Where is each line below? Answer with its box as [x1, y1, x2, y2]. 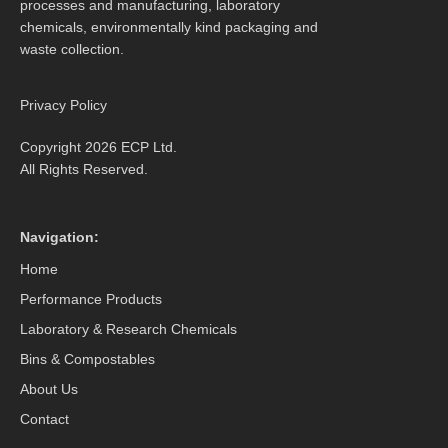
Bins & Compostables [20, 351, 155, 368]
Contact [20, 411, 69, 428]
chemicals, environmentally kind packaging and [20, 18, 318, 35]
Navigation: [20, 229, 99, 246]
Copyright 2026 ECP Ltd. [20, 139, 177, 156]
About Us [20, 381, 78, 398]
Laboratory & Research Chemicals [20, 321, 237, 338]
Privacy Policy [20, 97, 107, 114]
